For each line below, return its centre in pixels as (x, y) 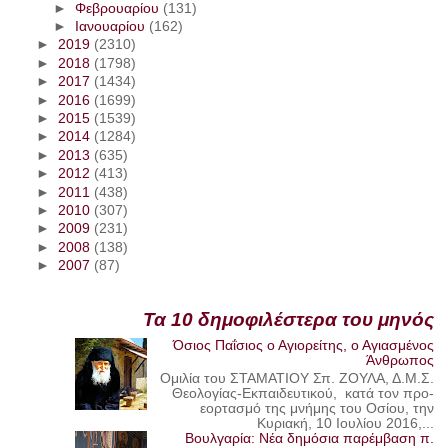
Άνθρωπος (400, 361)
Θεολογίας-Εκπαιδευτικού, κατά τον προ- (303, 393)
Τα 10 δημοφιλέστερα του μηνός (289, 320)
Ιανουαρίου (111, 26)
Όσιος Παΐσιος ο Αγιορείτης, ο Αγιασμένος (304, 346)
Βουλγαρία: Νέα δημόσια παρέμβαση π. (310, 438)
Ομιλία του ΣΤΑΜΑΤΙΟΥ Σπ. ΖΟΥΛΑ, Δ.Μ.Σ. (297, 378)
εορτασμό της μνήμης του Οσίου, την (317, 408)
